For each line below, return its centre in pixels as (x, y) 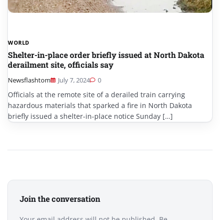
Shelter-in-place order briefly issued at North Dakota (106, 55)
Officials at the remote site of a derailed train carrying (96, 94)
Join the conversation (60, 198)
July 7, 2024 (74, 80)
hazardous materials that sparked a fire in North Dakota (100, 105)
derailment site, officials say (61, 64)
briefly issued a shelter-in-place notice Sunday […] (90, 116)
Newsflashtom (29, 80)
